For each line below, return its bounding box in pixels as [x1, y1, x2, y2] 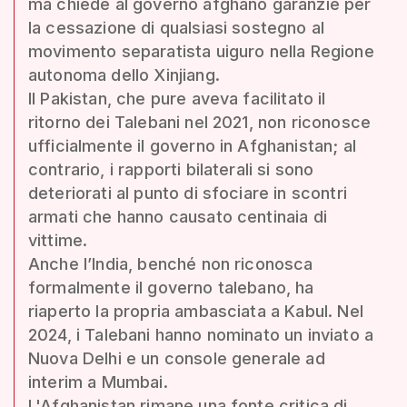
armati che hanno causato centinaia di [28, 206, 327, 226]
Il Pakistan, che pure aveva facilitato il [28, 88, 326, 108]
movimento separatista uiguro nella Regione [28, 41, 374, 61]
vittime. [28, 230, 88, 250]
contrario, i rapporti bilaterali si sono [28, 159, 314, 179]
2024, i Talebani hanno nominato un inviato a [28, 324, 374, 344]
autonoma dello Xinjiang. [28, 65, 220, 84]
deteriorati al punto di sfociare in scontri [28, 183, 347, 203]
